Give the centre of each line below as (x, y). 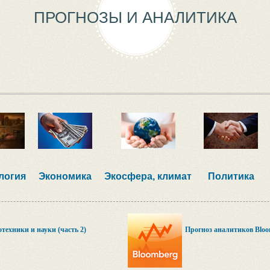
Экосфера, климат (148, 176)
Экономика (65, 176)
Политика (231, 176)
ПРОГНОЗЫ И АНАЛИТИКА (135, 17)
